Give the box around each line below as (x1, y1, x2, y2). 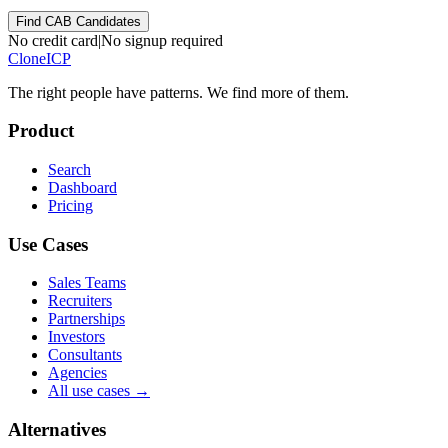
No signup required (101, 31, 223, 49)
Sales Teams (48, 274, 126, 292)
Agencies (48, 364, 107, 382)
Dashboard (48, 178, 117, 196)
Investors (48, 328, 105, 346)
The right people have (8, 83, 150, 101)
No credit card (8, 31, 98, 49)
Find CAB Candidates (16, 13, 141, 29)
